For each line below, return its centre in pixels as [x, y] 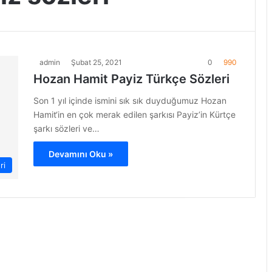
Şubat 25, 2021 [97, 62]
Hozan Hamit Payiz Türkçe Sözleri [131, 79]
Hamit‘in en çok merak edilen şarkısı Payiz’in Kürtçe [134, 114]
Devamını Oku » [81, 154]
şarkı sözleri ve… [66, 128]
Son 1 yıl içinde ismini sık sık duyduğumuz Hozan [130, 100]
